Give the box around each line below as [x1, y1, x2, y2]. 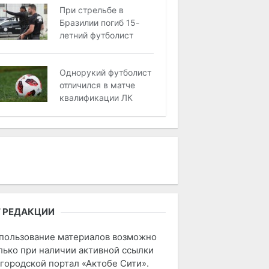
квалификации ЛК [59, 92, 133, 103]
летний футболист [59, 30, 134, 40]
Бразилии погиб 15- [59, 17, 140, 28]
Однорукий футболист [59, 67, 152, 77]
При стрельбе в [59, 5, 124, 15]
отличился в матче [59, 80, 136, 90]
